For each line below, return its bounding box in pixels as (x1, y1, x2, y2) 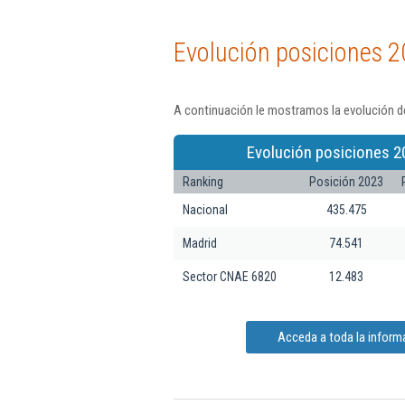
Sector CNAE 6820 (183, 268, 277, 284)
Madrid (183, 235, 217, 250)
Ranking (183, 174, 223, 189)
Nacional (183, 202, 228, 217)
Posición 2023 (309, 174, 383, 189)
